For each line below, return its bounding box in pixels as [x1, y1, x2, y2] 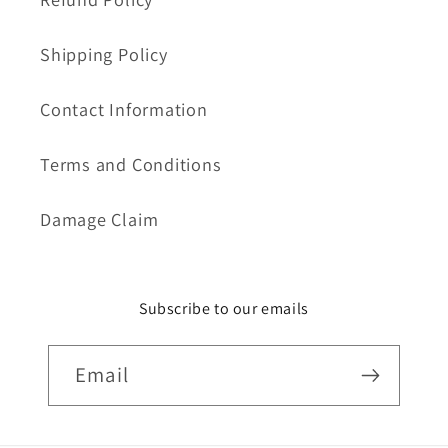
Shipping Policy [40, 42, 168, 67]
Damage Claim [40, 207, 159, 232]
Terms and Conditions [40, 152, 222, 177]
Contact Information [40, 97, 208, 122]
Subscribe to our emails [139, 298, 309, 320]
